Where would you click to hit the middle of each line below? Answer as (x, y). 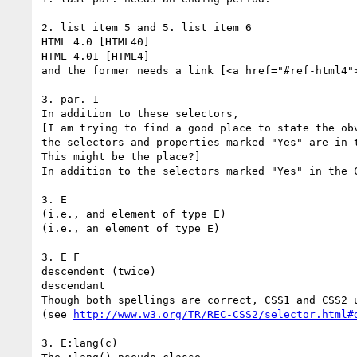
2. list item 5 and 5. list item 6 (147, 27)
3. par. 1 (70, 99)
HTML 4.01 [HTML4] (96, 56)
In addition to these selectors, (140, 113)
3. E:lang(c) (80, 343)
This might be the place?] (121, 156)
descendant (73, 285)
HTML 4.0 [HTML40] (96, 41)
